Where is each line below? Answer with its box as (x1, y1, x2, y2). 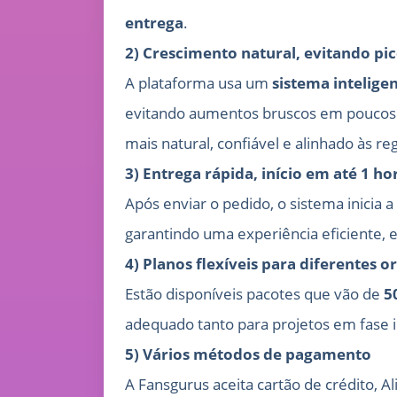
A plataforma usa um (125, 73, 272, 94)
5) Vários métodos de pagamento (125, 344, 371, 365)
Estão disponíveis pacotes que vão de (125, 284, 384, 305)
